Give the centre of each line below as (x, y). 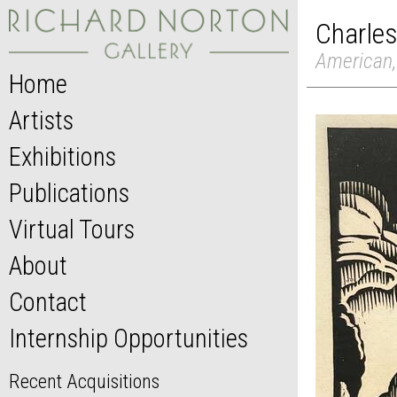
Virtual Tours (72, 230)
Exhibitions (62, 157)
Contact (48, 303)
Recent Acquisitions (84, 381)
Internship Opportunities (128, 339)
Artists (41, 121)
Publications (69, 194)
